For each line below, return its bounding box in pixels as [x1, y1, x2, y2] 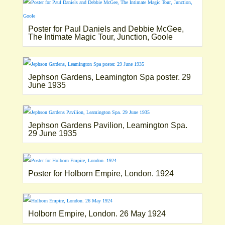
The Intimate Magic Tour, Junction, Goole [28, 32, 173, 41]
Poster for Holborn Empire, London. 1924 [28, 169, 174, 178]
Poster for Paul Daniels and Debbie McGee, [28, 24, 184, 33]
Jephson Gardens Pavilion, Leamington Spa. [28, 121, 187, 130]
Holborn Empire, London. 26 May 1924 [28, 209, 166, 218]
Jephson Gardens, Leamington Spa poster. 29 [28, 72, 191, 81]
